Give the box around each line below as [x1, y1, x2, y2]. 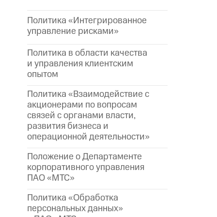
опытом [27, 68, 58, 81]
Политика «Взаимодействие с [27, 87, 149, 101]
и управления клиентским [27, 57, 133, 71]
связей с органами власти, [27, 108, 136, 122]
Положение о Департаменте [27, 150, 142, 163]
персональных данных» [27, 201, 123, 215]
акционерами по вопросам [27, 98, 137, 111]
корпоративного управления [27, 160, 144, 174]
